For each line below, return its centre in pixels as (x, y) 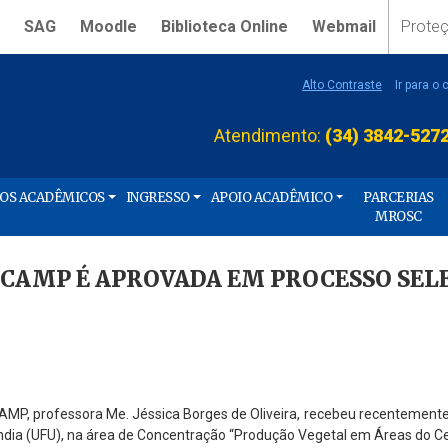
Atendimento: (270, 135)
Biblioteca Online (224, 26)
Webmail (343, 26)
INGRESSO (157, 197)
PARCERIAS (398, 197)
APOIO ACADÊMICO (271, 197)
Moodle (108, 26)
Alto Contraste (341, 85)
